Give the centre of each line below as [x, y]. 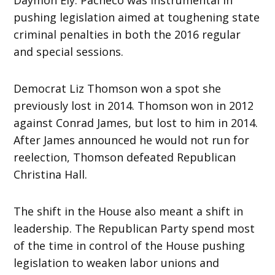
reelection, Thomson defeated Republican [125, 157]
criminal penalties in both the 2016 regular [127, 34]
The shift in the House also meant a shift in [129, 211]
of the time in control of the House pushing [130, 245]
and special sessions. [69, 51]
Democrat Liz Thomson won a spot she [118, 88]
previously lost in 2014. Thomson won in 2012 [134, 105]
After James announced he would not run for [132, 140]
